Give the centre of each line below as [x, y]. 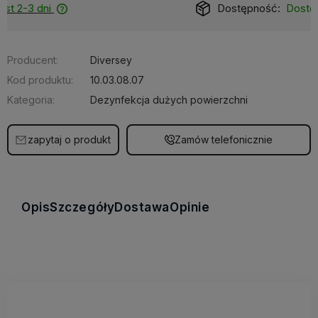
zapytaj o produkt [69, 139]
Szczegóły [82, 207]
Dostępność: [153, 8]
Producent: [33, 60]
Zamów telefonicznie [224, 139]
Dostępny [213, 8]
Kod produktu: [40, 80]
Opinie [190, 207]
